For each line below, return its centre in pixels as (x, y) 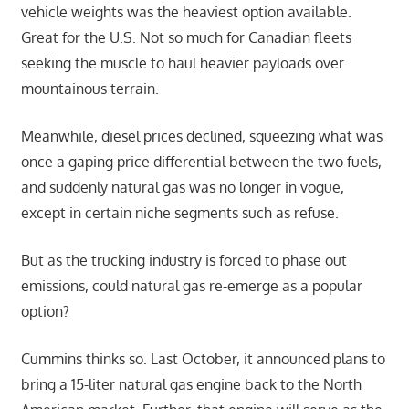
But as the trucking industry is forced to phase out (184, 260)
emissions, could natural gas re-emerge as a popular (191, 285)
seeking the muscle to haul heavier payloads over (182, 63)
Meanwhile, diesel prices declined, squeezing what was (201, 136)
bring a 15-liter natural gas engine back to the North (191, 384)
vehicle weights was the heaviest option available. (186, 11)
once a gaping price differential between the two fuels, (201, 161)
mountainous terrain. (89, 88)
